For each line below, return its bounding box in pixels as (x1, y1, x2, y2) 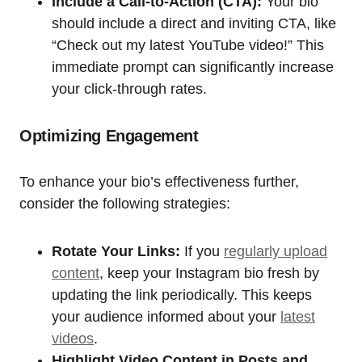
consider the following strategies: (19, 196, 230, 213)
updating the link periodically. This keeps (52, 287, 312, 304)
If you (180, 243, 224, 260)
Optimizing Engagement (19, 127, 199, 145)
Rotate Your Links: (52, 243, 180, 260)
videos (52, 330, 94, 347)
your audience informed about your (52, 309, 280, 326)
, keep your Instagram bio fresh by (99, 265, 319, 282)
